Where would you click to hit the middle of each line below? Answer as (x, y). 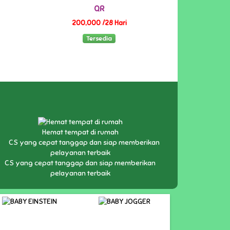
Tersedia (99, 39)
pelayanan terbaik (80, 174)
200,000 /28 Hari (99, 23)
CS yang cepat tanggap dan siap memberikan (80, 163)
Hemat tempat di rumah (80, 132)
